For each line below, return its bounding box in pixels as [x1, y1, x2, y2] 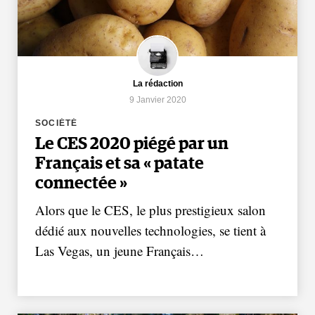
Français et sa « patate [35, 155, 204, 173]
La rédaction [132, 79, 183, 89]
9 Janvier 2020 [129, 95, 186, 105]
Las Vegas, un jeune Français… [35, 242, 204, 260]
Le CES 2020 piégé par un [35, 136, 229, 153]
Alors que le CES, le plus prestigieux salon [35, 201, 266, 219]
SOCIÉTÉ [35, 118, 78, 129]
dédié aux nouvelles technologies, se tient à [35, 221, 266, 240]
